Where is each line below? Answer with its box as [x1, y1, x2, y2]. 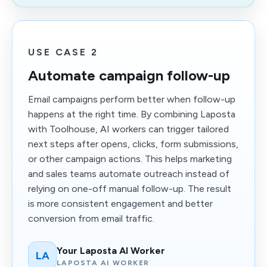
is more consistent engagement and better [28, 198, 213, 209]
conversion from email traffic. [28, 213, 154, 224]
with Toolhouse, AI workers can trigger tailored [28, 123, 229, 135]
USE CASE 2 [28, 46, 98, 58]
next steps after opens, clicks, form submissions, [28, 138, 238, 150]
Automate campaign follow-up [28, 67, 230, 84]
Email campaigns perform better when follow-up [28, 94, 235, 105]
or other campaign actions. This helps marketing [28, 153, 232, 164]
